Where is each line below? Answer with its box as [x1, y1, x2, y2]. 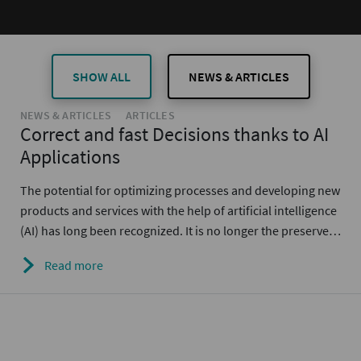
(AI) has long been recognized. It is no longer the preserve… [20, 222, 341, 239]
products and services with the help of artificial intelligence [20, 202, 337, 218]
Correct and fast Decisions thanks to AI [20, 122, 329, 147]
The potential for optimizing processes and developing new [20, 182, 340, 198]
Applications [20, 144, 120, 169]
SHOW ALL [72, 68, 131, 85]
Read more [44, 257, 103, 273]
